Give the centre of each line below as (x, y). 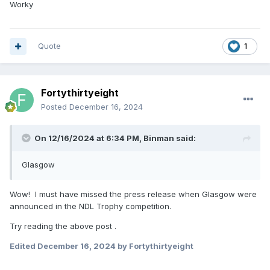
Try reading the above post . (63, 226)
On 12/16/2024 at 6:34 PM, (89, 138)
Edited (24, 246)
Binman (159, 138)
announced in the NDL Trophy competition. (90, 206)
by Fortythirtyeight (155, 246)
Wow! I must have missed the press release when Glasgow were (133, 194)
